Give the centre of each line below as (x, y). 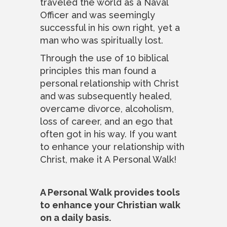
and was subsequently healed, (106, 96)
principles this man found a (98, 70)
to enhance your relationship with (112, 146)
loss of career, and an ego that (106, 121)
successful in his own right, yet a (110, 27)
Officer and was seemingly (98, 15)
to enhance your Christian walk (110, 205)
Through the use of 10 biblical (104, 58)
